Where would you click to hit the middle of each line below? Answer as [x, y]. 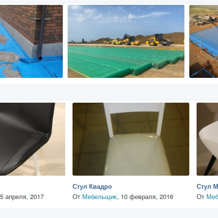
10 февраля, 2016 [147, 196]
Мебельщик [100, 196]
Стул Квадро [92, 186]
